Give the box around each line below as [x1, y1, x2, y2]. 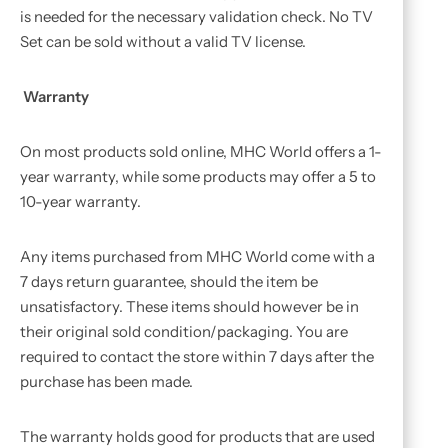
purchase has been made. [20, 372, 193, 391]
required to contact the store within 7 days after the [20, 347, 374, 366]
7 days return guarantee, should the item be [20, 272, 318, 291]
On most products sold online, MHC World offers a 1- [20, 142, 382, 161]
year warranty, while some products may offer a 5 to [20, 167, 376, 186]
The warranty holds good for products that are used [20, 427, 375, 446]
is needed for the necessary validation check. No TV [20, 7, 373, 26]
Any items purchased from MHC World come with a [20, 247, 375, 266]
